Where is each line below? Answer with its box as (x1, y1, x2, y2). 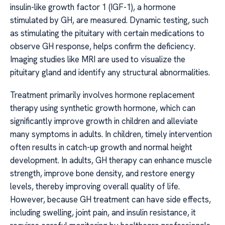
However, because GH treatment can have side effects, (10, 193, 211, 205)
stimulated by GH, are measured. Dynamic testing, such (10, 15, 208, 26)
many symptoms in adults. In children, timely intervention (10, 128, 212, 140)
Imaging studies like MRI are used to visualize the (10, 54, 185, 65)
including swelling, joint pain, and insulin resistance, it (10, 206, 196, 218)
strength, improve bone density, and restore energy (10, 167, 195, 179)
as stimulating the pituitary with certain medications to (10, 28, 204, 39)
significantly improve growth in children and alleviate (10, 115, 198, 127)
